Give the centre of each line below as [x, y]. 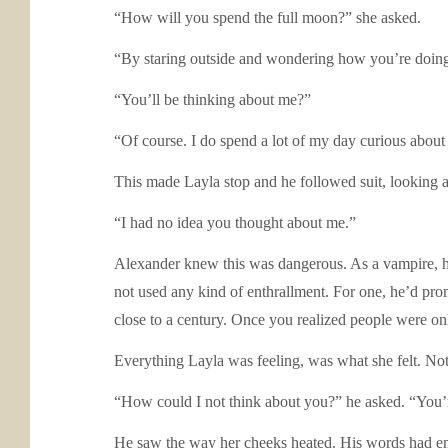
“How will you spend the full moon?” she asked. [267, 17]
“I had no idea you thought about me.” [235, 222]
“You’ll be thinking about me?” [212, 99]
